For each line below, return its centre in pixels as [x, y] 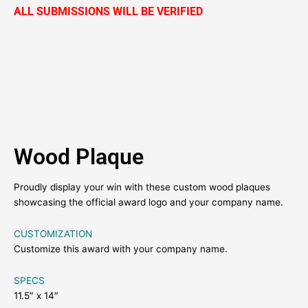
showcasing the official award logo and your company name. [148, 202]
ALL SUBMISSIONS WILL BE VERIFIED [108, 11]
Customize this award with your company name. [121, 249]
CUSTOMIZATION [53, 234]
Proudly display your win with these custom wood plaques [142, 187]
